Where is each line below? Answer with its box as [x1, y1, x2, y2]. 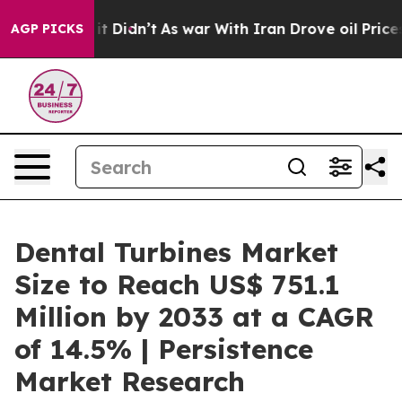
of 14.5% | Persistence [14, 332, 313, 366]
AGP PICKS [11, 21, 83, 37]
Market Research [14, 364, 245, 398]
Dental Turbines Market [14, 235, 338, 269]
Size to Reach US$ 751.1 [14, 267, 340, 301]
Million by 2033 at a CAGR [14, 300, 374, 334]
